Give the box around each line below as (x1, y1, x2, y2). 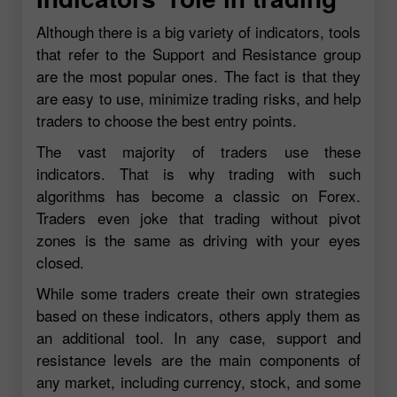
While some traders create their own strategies (36, 282, 361, 305)
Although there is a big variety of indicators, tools (36, 20, 361, 43)
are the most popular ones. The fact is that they (36, 65, 361, 88)
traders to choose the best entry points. (36, 109, 297, 132)
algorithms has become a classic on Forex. (36, 184, 361, 207)
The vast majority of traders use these (36, 140, 361, 163)
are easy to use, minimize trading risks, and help (36, 87, 361, 110)
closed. (36, 251, 84, 274)
